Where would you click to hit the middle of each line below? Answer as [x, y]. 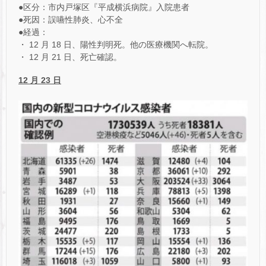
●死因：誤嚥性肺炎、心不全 [71, 19]
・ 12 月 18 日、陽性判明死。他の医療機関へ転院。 [116, 44]
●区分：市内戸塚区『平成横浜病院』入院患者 [104, 7]
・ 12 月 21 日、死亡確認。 [70, 57]
